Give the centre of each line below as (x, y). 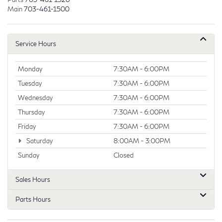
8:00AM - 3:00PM (142, 140)
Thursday (31, 112)
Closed (124, 155)
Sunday (29, 155)
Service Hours (36, 43)
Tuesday (30, 83)
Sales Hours (33, 179)
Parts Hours (33, 199)
